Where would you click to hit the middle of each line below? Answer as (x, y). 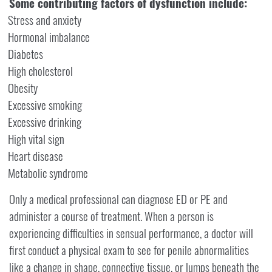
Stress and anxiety (45, 20)
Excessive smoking (45, 105)
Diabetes (25, 54)
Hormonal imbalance (49, 37)
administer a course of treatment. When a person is (111, 216)
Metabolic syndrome (48, 173)
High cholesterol (40, 71)
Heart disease (36, 156)
